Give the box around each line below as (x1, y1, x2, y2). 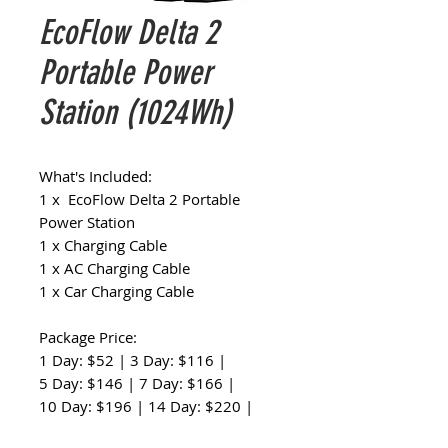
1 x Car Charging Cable (39, 281, 194, 301)
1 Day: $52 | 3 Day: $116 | (39, 350, 226, 370)
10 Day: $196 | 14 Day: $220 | (39, 396, 253, 416)
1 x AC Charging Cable (39, 258, 190, 278)
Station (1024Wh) (39, 92, 232, 133)
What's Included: (39, 166, 152, 186)
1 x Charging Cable (39, 235, 167, 255)
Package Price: (39, 327, 137, 347)
